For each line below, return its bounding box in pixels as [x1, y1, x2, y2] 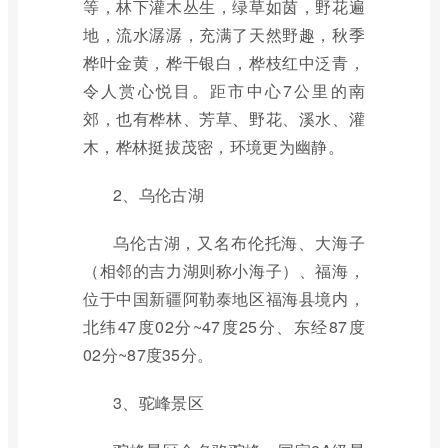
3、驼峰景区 [113, 391, 204, 414]
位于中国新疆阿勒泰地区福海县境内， [83, 287, 365, 310]
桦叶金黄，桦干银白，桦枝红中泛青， [83, 51, 365, 74]
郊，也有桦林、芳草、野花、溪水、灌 [83, 107, 365, 130]
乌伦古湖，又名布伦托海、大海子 [113, 231, 365, 254]
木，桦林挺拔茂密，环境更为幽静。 [83, 135, 344, 158]
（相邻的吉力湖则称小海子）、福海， [83, 259, 365, 282]
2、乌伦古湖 [113, 183, 204, 206]
